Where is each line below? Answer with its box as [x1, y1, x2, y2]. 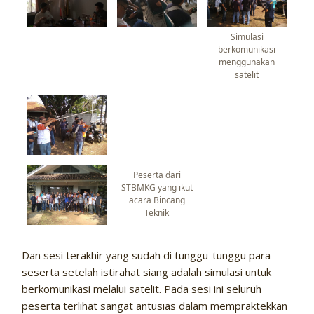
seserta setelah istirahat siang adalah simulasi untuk [22, 265, 272, 280]
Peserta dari [132, 169, 181, 182]
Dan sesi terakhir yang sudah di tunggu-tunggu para [22, 248, 271, 263]
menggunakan [219, 55, 275, 68]
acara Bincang [128, 194, 185, 207]
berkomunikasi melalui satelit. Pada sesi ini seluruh [22, 282, 262, 296]
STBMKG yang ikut [121, 182, 193, 194]
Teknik [144, 207, 170, 219]
